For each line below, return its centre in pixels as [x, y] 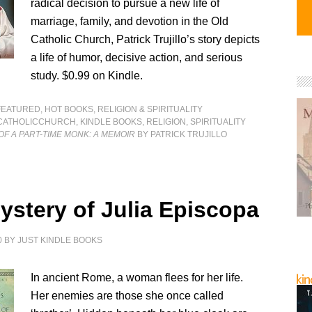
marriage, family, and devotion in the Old [130, 21]
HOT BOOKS [69, 109]
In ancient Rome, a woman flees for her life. [137, 278]
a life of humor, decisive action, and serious [137, 57]
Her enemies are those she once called [127, 296]
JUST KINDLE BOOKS [60, 240]
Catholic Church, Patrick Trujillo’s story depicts [146, 39]
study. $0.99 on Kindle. [87, 76]
